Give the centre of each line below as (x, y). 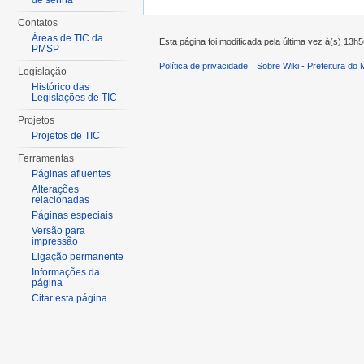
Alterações (56, 189)
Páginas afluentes (72, 174)
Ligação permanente (78, 257)
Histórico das (61, 87)
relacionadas (61, 200)
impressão (55, 241)
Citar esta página (70, 298)
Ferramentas (46, 158)
